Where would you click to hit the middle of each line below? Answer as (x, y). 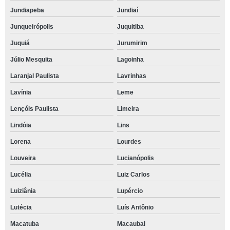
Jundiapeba (27, 10)
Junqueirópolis (32, 26)
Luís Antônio (135, 207)
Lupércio (130, 191)
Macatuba (25, 224)
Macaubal (131, 224)
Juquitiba (130, 26)
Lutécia (21, 207)
